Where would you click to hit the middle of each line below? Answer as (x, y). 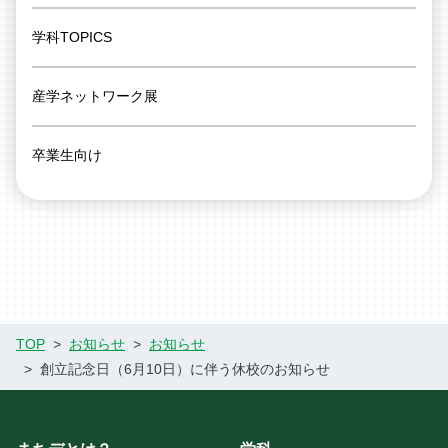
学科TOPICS (72, 37)
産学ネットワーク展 (95, 96)
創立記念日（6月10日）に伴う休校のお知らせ (185, 369)
